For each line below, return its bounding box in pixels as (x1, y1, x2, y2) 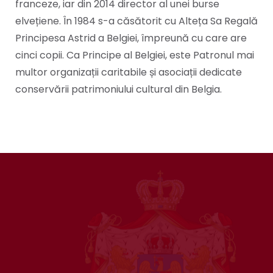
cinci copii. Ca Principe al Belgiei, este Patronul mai (15, 48, 254, 62)
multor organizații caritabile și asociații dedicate (15, 65, 242, 79)
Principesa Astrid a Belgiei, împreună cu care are (15, 31, 247, 45)
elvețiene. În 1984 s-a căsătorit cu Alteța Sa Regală (15, 14, 258, 28)
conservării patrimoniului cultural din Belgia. (15, 82, 222, 96)
